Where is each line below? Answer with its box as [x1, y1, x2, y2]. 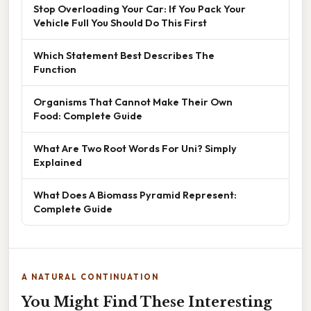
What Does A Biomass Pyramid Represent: [33, 188, 237, 202]
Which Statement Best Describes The [33, 49, 215, 62]
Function [33, 62, 76, 76]
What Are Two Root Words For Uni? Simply [33, 142, 237, 155]
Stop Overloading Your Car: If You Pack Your [33, 2, 246, 16]
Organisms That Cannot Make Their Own [33, 95, 233, 109]
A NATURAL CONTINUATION [22, 272, 159, 283]
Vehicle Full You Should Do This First [33, 16, 207, 30]
